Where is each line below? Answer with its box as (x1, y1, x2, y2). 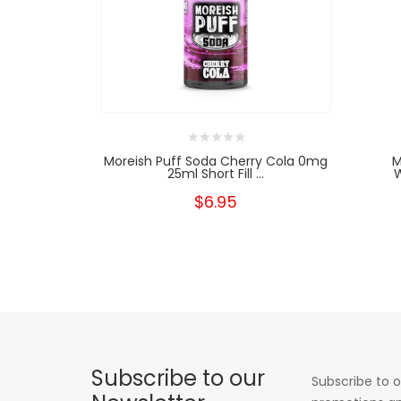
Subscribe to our (91, 363, 265, 394)
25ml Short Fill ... (166, 165, 264, 183)
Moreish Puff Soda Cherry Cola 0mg (103, 152, 328, 171)
